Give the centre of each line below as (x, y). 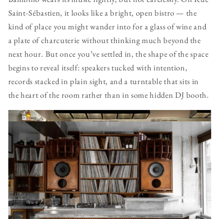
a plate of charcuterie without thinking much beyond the (104, 40)
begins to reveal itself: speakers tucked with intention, (98, 68)
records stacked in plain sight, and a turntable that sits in (104, 81)
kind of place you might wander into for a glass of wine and (107, 27)
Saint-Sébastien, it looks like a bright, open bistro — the (102, 13)
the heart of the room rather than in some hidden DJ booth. (109, 95)
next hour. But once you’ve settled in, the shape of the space (108, 54)
